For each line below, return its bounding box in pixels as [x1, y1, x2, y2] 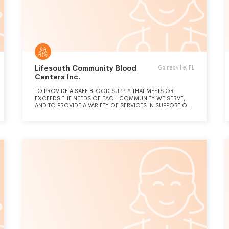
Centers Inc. [35, 72, 80, 81]
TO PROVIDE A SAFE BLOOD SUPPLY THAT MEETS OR [35, 87, 174, 95]
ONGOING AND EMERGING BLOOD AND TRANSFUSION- [35, 109, 187, 116]
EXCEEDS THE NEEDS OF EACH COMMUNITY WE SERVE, [35, 95, 185, 102]
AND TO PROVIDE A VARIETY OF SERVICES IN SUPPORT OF [35, 102, 190, 109]
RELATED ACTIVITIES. [35, 116, 88, 123]
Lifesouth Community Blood [35, 63, 136, 73]
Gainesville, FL [158, 64, 194, 71]
